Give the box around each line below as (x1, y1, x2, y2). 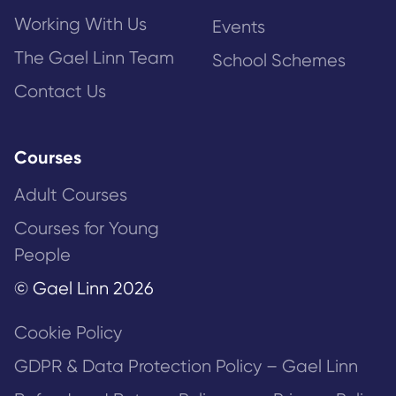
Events (212, 17, 265, 38)
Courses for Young (14, 218, 159, 240)
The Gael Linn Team (14, 48, 174, 69)
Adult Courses (14, 185, 127, 206)
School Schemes (212, 50, 346, 72)
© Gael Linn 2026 (14, 278, 154, 300)
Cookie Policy (14, 323, 122, 344)
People (14, 245, 71, 266)
